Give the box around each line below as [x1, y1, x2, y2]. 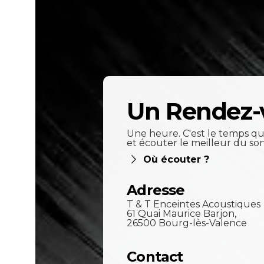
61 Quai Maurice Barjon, [127, 208, 237, 220]
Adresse [127, 181, 185, 199]
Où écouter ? [143, 154, 210, 166]
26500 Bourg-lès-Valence [127, 217, 247, 229]
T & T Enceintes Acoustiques [127, 199, 261, 210]
